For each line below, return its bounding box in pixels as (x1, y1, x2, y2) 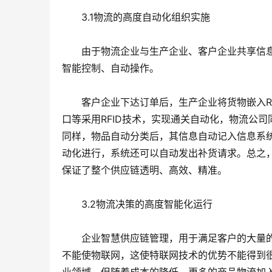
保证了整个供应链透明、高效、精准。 (62, 164, 227, 177)
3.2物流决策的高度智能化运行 (62, 198, 212, 211)
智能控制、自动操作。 (62, 62, 159, 75)
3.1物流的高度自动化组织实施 (62, 11, 210, 24)
